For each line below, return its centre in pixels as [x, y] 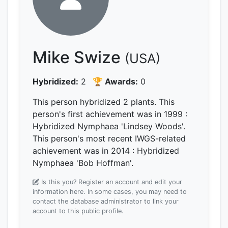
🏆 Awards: [115, 81]
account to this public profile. [78, 211]
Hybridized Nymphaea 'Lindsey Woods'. [109, 126]
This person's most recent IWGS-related [109, 138]
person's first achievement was [94, 114]
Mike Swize [79, 57]
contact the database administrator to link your [106, 201]
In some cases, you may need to [136, 192]
